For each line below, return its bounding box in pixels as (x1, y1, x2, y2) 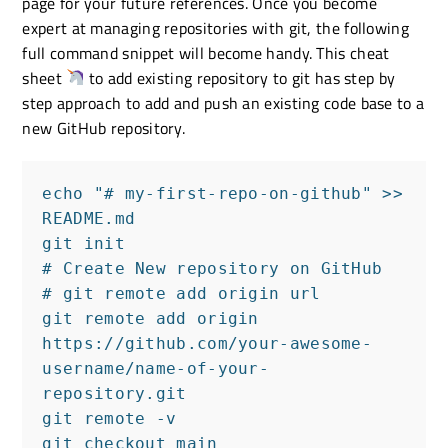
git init (42, 233, 125, 253)
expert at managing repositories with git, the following (22, 15, 409, 40)
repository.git (42, 383, 187, 403)
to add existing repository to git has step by (84, 65, 396, 90)
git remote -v (42, 408, 177, 428)
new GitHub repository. (22, 115, 186, 140)
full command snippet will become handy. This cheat (22, 40, 390, 65)
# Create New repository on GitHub (42, 258, 383, 278)
